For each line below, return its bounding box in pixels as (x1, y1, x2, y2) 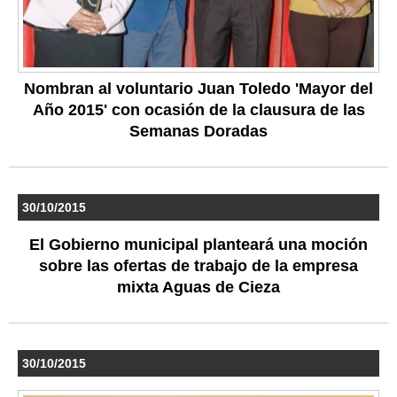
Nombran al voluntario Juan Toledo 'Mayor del (24, 79, 373, 97)
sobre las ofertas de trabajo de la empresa (39, 256, 358, 275)
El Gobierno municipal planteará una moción (29, 235, 368, 253)
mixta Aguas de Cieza (117, 277, 280, 296)
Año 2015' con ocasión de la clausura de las (32, 100, 365, 119)
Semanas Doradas (129, 121, 268, 140)
